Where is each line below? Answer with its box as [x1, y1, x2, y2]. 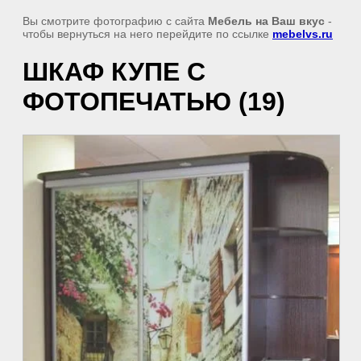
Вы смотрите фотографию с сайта [23, 15, 208, 27]
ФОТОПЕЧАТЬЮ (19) [23, 87, 285, 117]
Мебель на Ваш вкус [208, 15, 325, 27]
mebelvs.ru [272, 27, 333, 40]
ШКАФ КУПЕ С [23, 57, 205, 87]
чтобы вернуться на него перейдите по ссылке [23, 27, 272, 40]
